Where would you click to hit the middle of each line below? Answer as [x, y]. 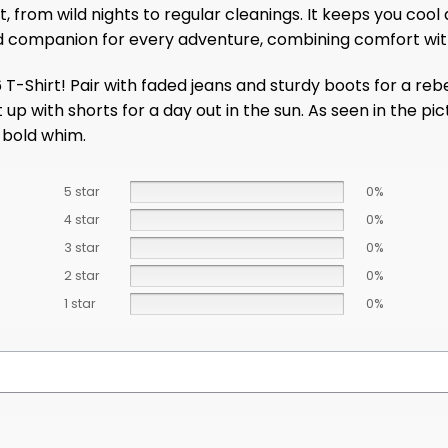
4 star [81, 219]
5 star [81, 191]
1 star [79, 303]
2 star [81, 275]
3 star [81, 247]
